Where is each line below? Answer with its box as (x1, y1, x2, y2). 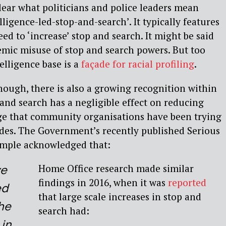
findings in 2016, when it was (38, 176, 168, 189)
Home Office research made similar (38, 161, 194, 175)
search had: (38, 204, 90, 217)
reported (168, 176, 207, 189)
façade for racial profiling (81, 58, 194, 71)
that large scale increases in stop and (38, 190, 202, 203)
